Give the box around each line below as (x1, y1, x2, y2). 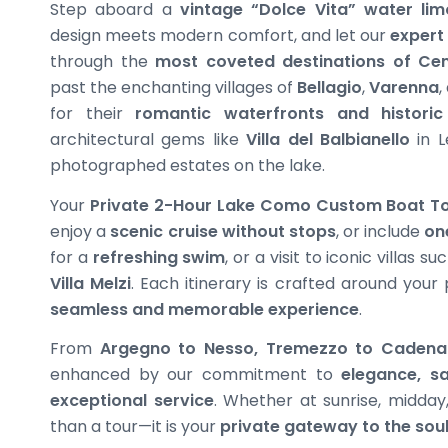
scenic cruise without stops (110, 219, 336, 243)
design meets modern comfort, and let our (50, 23, 391, 47)
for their (50, 101, 136, 125)
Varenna (369, 75, 439, 99)
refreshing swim (92, 245, 226, 269)
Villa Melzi (50, 271, 132, 295)
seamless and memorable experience (50, 297, 359, 321)
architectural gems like (50, 127, 247, 151)
